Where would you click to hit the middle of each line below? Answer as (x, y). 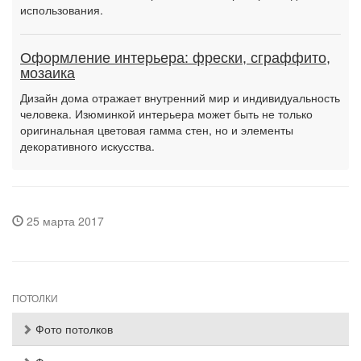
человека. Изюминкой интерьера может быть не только (166, 114)
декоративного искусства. (87, 146)
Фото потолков (73, 329)
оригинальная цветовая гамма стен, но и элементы (157, 130)
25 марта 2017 (64, 221)
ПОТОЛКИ (35, 299)
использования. (62, 10)
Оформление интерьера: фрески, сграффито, (175, 58)
